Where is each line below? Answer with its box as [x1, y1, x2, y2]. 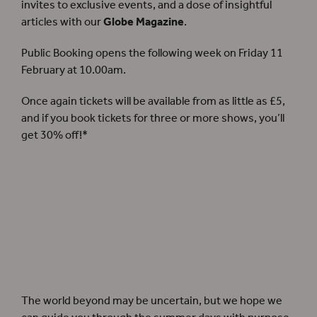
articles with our [21, 11, 103, 33]
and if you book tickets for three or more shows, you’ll [21, 107, 284, 129]
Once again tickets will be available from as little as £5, [21, 90, 285, 113]
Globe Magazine [103, 11, 184, 33]
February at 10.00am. [21, 59, 126, 81]
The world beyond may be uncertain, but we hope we [21, 289, 282, 312]
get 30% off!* [21, 124, 88, 146]
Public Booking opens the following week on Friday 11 [21, 42, 283, 64]
